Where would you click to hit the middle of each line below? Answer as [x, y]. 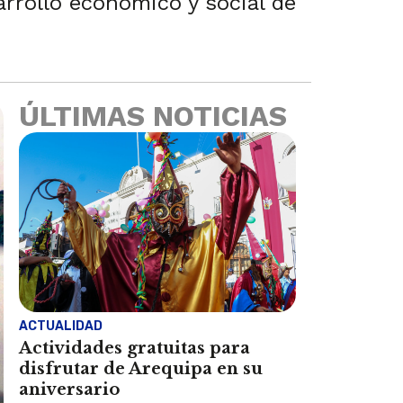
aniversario [70, 389]
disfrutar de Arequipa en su [141, 368]
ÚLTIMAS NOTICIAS [153, 116]
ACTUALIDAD [61, 326]
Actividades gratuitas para [135, 348]
